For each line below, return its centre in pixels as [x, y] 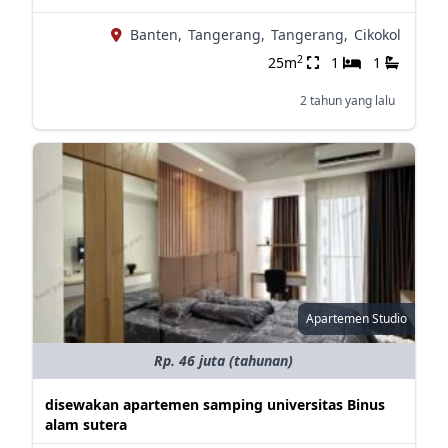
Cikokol [377, 34]
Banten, [155, 34]
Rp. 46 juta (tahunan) [224, 360]
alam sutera [85, 424]
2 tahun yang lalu [347, 100]
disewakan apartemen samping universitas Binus [214, 404]
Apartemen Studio [356, 318]
